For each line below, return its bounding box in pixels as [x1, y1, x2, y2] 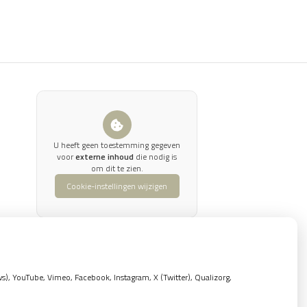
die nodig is [134, 150, 177, 163]
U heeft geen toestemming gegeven [53, 138, 180, 151]
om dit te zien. [90, 162, 143, 175]
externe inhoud [75, 150, 134, 163]
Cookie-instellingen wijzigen [66, 180, 167, 193]
